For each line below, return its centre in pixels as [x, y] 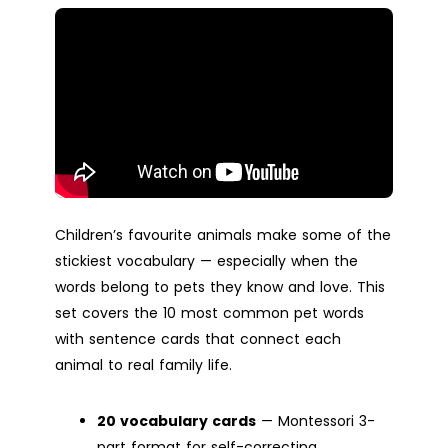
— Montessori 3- [315, 420]
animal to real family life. [143, 364]
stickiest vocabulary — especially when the [206, 260]
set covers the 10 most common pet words [209, 312]
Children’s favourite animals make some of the [223, 234]
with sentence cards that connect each [198, 338]
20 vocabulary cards [176, 420]
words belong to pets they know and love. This [220, 286]
